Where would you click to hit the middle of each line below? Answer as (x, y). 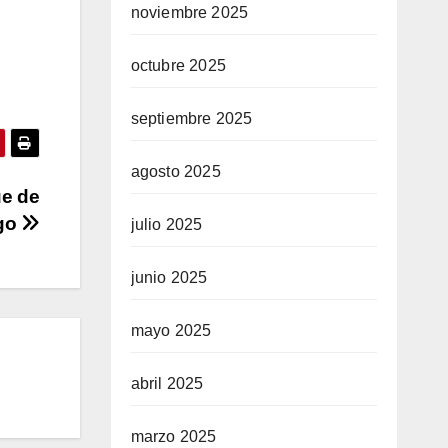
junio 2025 (169, 277)
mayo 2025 (171, 330)
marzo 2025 (173, 436)
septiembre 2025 (191, 118)
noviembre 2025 (189, 12)
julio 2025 (166, 224)
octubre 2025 (178, 65)
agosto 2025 (175, 171)
